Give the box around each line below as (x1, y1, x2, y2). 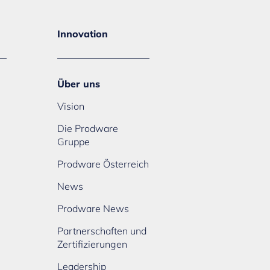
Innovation (57, 28, 108, 40)
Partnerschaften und (57, 225, 146, 237)
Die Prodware (57, 122, 118, 135)
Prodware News (57, 202, 129, 215)
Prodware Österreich (57, 158, 149, 171)
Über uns (57, 78, 100, 90)
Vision (57, 100, 84, 113)
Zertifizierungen (57, 238, 127, 251)
